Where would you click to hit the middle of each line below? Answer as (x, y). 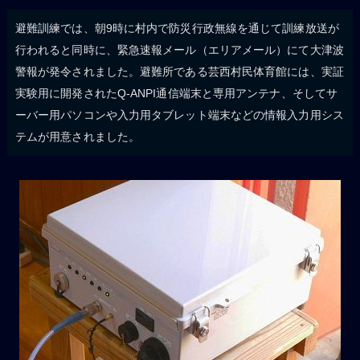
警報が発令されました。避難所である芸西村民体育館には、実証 (179, 72)
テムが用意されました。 (78, 137)
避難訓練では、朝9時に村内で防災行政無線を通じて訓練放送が (177, 29)
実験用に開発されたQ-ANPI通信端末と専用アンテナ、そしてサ (176, 94)
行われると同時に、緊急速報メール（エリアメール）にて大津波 (179, 50)
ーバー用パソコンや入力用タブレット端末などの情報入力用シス (179, 115)
